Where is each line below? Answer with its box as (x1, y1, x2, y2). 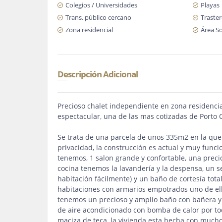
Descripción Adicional (57, 68, 138, 80)
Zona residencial (65, 25, 113, 34)
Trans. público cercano (65, 13, 131, 22)
